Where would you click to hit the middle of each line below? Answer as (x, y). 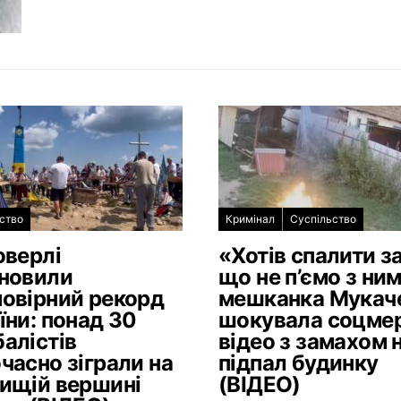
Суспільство (323, 219)
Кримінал (250, 219)
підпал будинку (299, 363)
